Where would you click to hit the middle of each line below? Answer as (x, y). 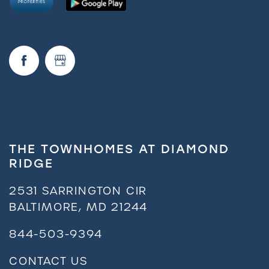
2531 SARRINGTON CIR (78, 190)
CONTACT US (48, 261)
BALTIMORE (44, 207)
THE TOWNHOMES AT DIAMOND (119, 149)
